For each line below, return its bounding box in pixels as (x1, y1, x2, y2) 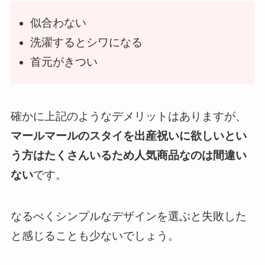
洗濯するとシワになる (30, 35, 143, 49)
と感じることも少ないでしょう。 (10, 230, 179, 243)
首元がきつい (30, 55, 98, 68)
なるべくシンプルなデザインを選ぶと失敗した (10, 210, 247, 223)
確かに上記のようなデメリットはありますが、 (10, 109, 247, 122)
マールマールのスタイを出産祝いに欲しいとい (10, 129, 247, 142)
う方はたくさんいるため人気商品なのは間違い (10, 148, 247, 161)
